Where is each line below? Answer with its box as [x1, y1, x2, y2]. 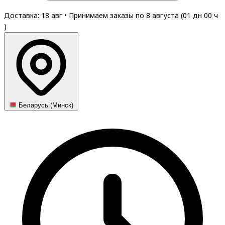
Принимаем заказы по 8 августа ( [69, 11, 183, 20]
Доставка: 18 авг [4, 11, 64, 20]
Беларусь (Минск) [17, 101, 74, 109]
